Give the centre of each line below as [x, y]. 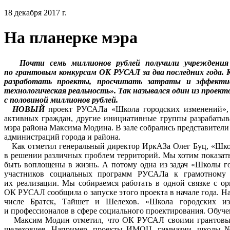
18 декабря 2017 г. [35, 13]
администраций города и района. [62, 137]
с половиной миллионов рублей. [61, 100]
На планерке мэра [71, 38]
